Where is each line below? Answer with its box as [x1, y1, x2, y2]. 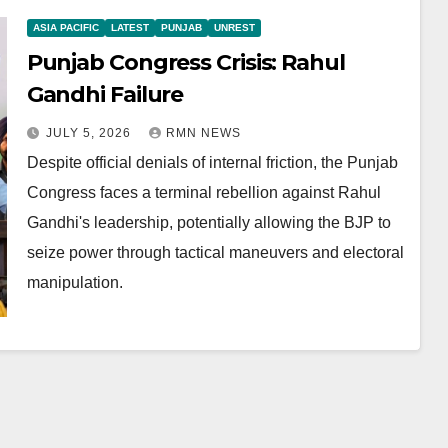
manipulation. [26, 274, 123, 291]
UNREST [213, 22, 255, 33]
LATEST [110, 22, 149, 33]
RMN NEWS [165, 126, 241, 140]
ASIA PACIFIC [32, 22, 99, 33]
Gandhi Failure [26, 81, 184, 108]
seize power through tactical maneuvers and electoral [26, 244, 404, 261]
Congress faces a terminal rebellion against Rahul [26, 184, 381, 201]
